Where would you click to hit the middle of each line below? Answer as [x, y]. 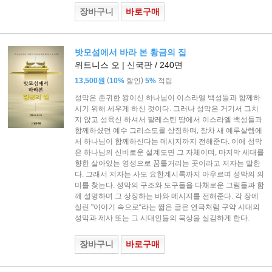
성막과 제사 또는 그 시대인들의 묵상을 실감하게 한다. [162, 218]
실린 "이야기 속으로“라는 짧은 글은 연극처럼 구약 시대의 [167, 207]
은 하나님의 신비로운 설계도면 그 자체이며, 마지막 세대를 [169, 152]
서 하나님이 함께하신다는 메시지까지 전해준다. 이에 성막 [168, 141]
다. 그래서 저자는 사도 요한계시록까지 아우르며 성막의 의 [169, 174]
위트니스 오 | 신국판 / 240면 [128, 65]
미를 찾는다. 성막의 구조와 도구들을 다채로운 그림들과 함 [169, 185]
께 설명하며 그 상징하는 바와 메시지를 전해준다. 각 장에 [166, 196]
